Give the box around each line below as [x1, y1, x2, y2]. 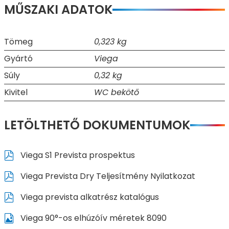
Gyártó [4, 53, 33, 65]
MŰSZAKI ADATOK [4, 1, 112, 18]
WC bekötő [94, 86, 139, 99]
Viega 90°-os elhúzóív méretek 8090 [18, 212, 167, 224]
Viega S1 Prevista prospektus [18, 149, 135, 162]
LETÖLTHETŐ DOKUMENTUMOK [4, 117, 190, 134]
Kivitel [4, 86, 28, 99]
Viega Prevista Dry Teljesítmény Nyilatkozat [18, 170, 195, 182]
